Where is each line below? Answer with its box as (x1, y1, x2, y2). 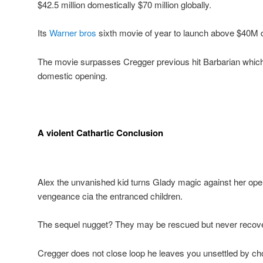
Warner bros (49, 26, 96, 39)
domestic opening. (38, 69, 107, 82)
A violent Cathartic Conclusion (38, 126, 163, 139)
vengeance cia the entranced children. (38, 190, 183, 203)
